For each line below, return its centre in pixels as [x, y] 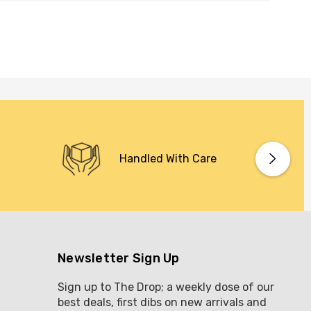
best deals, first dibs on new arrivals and [162, 302]
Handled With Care [168, 158]
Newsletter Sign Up [119, 258]
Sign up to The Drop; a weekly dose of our [166, 287]
